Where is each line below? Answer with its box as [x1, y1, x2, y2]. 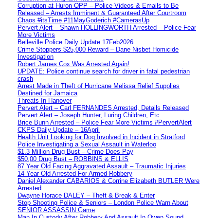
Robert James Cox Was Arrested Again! [18, 60, 129, 68]
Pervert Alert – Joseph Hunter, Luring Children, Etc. [18, 111, 162, 119]
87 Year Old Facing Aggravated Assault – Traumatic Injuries [18, 162, 186, 170]
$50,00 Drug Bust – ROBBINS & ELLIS [18, 155, 128, 163]
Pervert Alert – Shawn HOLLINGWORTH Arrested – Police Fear [18, 23, 196, 31]
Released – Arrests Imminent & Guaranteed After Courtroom [18, 9, 186, 17]
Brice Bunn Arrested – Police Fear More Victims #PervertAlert [18, 118, 192, 126]
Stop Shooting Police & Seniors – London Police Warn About [18, 199, 188, 206]
